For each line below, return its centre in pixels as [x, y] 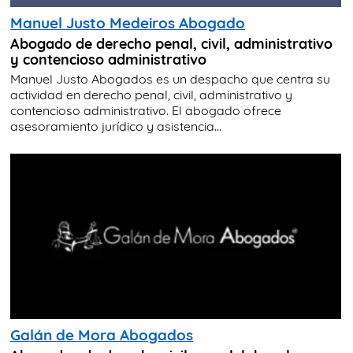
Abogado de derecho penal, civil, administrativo [171, 44]
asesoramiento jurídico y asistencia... [116, 126]
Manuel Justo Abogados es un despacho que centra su [170, 79]
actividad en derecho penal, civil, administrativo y [151, 95]
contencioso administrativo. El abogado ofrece [146, 111]
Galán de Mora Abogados [102, 335]
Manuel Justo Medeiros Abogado [128, 23]
